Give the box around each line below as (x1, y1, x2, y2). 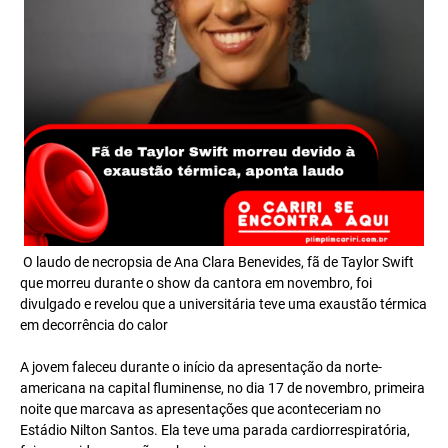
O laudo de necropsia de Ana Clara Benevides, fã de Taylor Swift (20, 254, 414, 270)
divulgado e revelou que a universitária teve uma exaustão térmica (20, 296, 427, 312)
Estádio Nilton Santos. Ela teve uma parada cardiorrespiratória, (20, 422, 410, 438)
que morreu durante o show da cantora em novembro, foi (20, 275, 372, 291)
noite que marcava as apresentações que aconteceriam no (20, 401, 381, 417)
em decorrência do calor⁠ (20, 317, 168, 333)
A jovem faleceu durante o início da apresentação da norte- (20, 359, 382, 375)
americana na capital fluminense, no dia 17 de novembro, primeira (20, 380, 425, 396)
